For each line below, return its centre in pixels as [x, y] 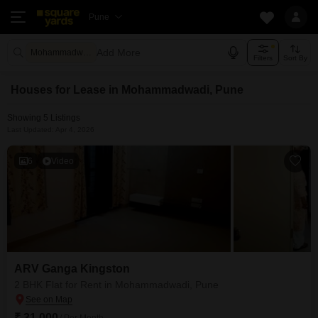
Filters [263, 57]
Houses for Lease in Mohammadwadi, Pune [127, 90]
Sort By [295, 57]
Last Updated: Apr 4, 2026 [51, 130]
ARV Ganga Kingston [72, 269]
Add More [119, 53]
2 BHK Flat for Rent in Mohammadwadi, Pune [116, 285]
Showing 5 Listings [44, 118]
